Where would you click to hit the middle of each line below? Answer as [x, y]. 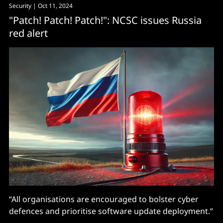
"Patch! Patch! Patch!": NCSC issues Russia [105, 20]
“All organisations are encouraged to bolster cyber [104, 199]
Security [20, 6]
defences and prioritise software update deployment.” [111, 211]
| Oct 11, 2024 [52, 6]
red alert [28, 33]
